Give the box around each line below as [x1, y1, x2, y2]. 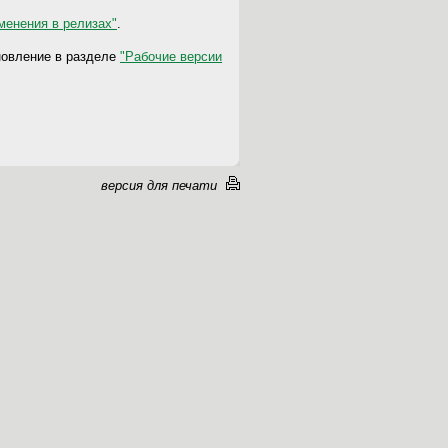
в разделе [51, 48, 120, 64]
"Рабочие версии [120, 48, 222, 64]
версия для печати [101, 178, 217, 193]
